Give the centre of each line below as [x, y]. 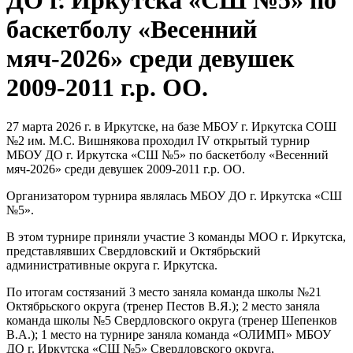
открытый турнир [260, 140]
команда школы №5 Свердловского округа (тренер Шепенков [172, 320]
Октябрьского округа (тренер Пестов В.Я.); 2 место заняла [163, 306]
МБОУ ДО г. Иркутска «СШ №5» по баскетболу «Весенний [167, 154]
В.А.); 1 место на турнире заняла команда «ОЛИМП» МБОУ [169, 334]
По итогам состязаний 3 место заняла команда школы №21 [164, 292]
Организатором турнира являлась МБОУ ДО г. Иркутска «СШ [174, 195]
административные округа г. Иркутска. [112, 265]
